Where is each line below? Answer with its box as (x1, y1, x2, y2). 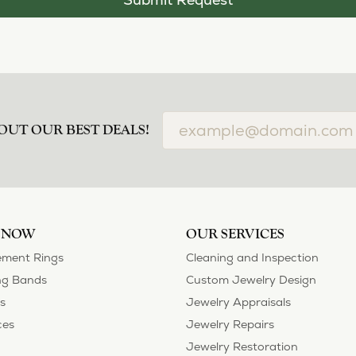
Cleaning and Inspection (186, 250, 319, 265)
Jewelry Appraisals (186, 294, 291, 309)
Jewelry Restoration (186, 339, 298, 354)
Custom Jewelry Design (186, 272, 316, 287)
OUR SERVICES (186, 225, 284, 242)
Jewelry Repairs (186, 316, 274, 331)
